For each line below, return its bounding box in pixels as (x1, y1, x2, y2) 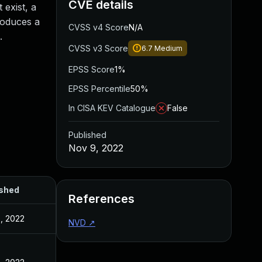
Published (68, 130, 106, 140)
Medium (154, 44, 182, 53)
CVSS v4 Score (68, 22, 129, 32)
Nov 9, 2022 (68, 142, 123, 154)
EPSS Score (68, 64, 115, 74)
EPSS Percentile (68, 84, 130, 94)
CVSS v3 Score (68, 43, 128, 53)
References (68, 192, 135, 206)
